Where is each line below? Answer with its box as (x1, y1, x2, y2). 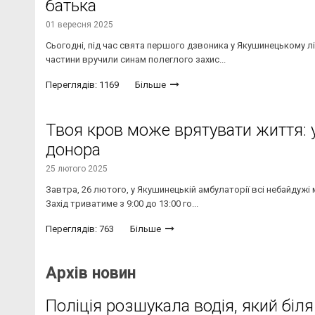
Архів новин (46, 264, 136, 283)
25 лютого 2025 (46, 164, 108, 174)
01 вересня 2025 (46, 20, 113, 30)
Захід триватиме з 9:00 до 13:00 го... (46, 198, 198, 210)
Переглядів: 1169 (46, 79, 119, 91)
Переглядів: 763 (46, 224, 114, 235)
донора (46, 140, 101, 160)
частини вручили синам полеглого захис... (46, 54, 226, 65)
